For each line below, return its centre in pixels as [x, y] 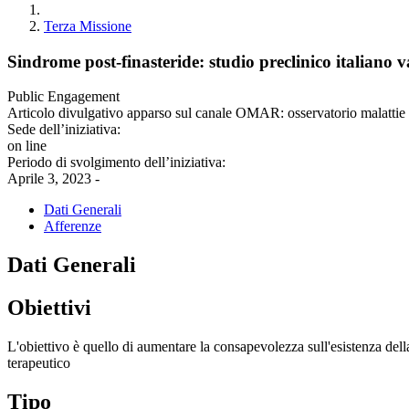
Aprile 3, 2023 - [53, 179]
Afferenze [73, 226]
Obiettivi [49, 308]
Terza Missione [88, 26]
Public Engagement [63, 97]
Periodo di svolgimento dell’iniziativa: [116, 163]
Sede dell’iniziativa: [64, 130]
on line [27, 146]
